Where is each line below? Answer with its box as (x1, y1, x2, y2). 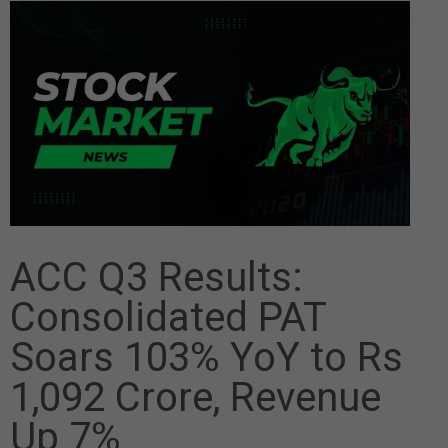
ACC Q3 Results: (10, 254, 303, 302)
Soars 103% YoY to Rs (10, 334, 403, 382)
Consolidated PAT (10, 294, 326, 342)
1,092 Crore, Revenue (10, 374, 381, 422)
